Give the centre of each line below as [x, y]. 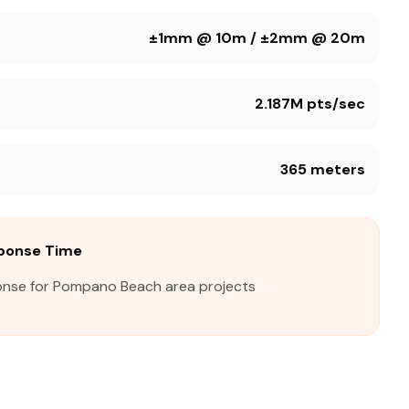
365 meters [323, 169]
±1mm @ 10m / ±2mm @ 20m [257, 38]
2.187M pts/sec [310, 104]
